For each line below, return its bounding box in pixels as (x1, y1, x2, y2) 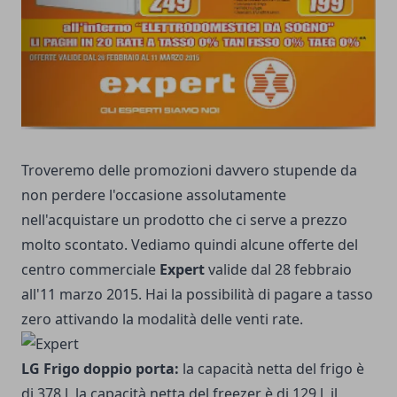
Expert (160, 260, 205, 280)
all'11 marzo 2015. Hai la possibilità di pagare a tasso (21, 284, 373, 305)
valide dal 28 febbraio (205, 260, 352, 280)
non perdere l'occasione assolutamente (21, 185, 286, 206)
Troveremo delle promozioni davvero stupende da (21, 160, 357, 181)
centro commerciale (21, 260, 160, 280)
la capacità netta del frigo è (179, 359, 364, 379)
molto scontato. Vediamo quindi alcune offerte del (21, 235, 358, 255)
